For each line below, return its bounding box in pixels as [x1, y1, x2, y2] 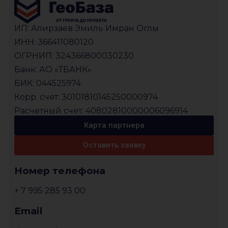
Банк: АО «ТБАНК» [14, 64, 92, 74]
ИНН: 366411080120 [14, 37, 94, 47]
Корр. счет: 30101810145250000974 [14, 92, 158, 102]
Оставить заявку [82, 140, 146, 150]
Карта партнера [83, 120, 145, 130]
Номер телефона [14, 164, 105, 177]
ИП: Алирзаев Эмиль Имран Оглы [14, 23, 159, 33]
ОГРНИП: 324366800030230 [14, 50, 134, 61]
